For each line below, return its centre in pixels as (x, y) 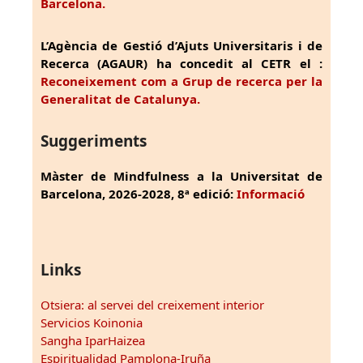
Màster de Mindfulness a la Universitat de (181, 176)
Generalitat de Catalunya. (120, 99)
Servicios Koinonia (92, 323)
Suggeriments (94, 141)
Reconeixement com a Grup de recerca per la (181, 81)
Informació (271, 194)
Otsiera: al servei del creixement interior (152, 305)
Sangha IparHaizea (93, 341)
